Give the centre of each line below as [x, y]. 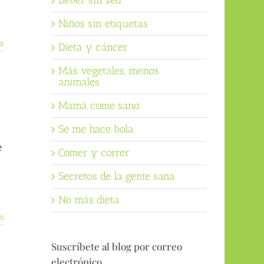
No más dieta [89, 200]
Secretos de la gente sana [116, 176]
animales [79, 82]
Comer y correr [94, 153]
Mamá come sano [99, 106]
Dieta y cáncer [93, 47]
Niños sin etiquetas [103, 24]
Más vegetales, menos [108, 71]
